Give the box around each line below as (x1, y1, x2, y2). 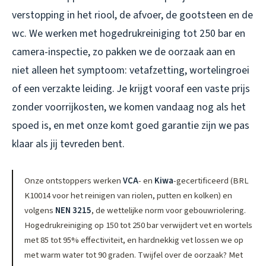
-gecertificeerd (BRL (173, 174, 249, 187)
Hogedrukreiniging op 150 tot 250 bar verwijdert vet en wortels (24, 218, 253, 232)
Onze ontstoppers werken (24, 174, 123, 187)
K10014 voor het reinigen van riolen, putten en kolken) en (24, 189, 233, 202)
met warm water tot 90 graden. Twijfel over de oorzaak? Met (24, 248, 243, 261)
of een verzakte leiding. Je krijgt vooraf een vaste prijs (12, 81, 250, 96)
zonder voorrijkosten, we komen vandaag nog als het (12, 99, 246, 115)
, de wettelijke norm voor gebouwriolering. (91, 204, 246, 217)
